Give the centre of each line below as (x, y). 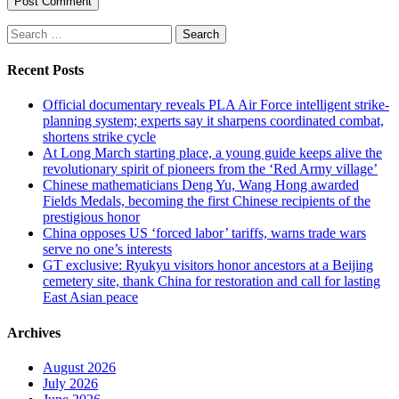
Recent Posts (45, 70)
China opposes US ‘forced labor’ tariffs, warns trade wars (204, 233)
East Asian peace (90, 297)
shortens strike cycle (99, 137)
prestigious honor (91, 217)
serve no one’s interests (107, 249)
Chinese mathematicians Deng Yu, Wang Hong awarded (201, 185)
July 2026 (70, 384)
